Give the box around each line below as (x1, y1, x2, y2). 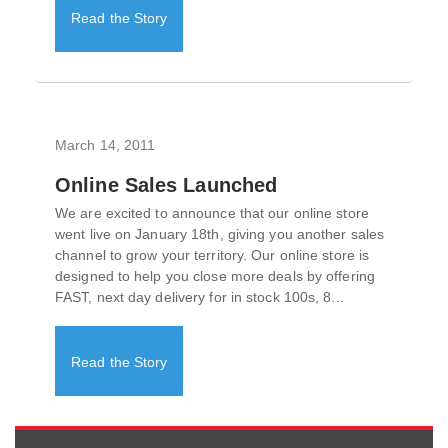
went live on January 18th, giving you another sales (55, 226, 385, 243)
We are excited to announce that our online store (55, 205, 369, 222)
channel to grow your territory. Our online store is (55, 247, 370, 264)
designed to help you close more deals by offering (55, 268, 375, 285)
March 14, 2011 (55, 137, 156, 154)
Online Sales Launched (55, 174, 278, 197)
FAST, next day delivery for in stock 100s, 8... (55, 289, 344, 306)
